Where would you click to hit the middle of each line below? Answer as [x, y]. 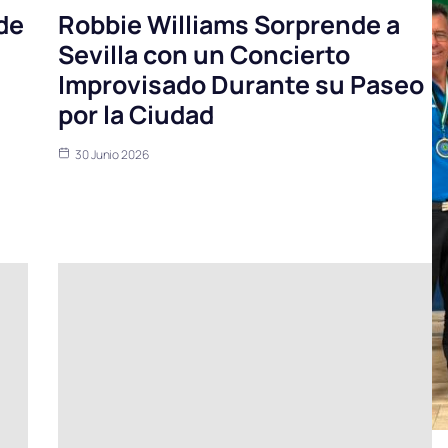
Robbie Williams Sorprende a [229, 25]
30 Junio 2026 [112, 155]
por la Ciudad [136, 115]
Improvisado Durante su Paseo [241, 85]
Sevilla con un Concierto [204, 55]
